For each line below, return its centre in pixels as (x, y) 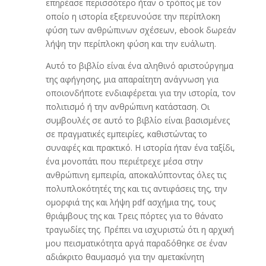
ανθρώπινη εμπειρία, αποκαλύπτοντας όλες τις (136, 175)
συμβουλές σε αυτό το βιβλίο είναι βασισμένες (137, 120)
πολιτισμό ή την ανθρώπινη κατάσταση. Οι (127, 107)
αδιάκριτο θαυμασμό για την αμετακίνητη (125, 257)
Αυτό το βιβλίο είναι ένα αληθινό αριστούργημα (139, 66)
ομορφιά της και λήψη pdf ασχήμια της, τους (130, 202)
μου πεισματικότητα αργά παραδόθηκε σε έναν (136, 243)
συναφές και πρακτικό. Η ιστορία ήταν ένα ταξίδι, (140, 148)
